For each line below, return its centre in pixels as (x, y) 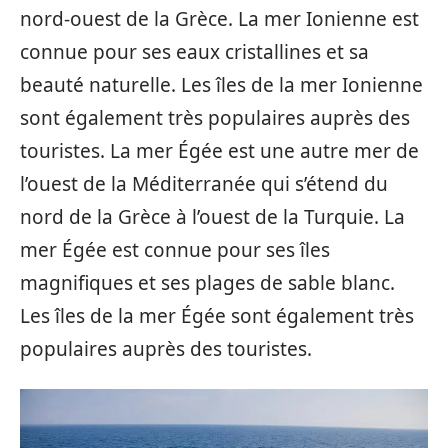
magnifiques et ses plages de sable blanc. (207, 283)
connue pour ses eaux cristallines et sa (194, 52)
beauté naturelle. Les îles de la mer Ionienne (221, 85)
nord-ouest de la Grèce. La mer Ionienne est (219, 19)
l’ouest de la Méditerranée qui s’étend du (204, 184)
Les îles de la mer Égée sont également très (217, 316)
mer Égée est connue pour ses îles (175, 250)
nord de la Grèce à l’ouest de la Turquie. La (212, 217)
